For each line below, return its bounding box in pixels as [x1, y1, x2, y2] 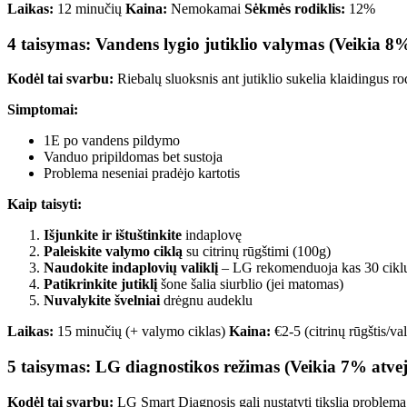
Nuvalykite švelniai [44, 293, 160, 309]
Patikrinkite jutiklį [44, 276, 157, 293]
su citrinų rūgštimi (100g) [183, 243, 331, 260]
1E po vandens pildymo [44, 133, 180, 149]
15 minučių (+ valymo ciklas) [54, 323, 229, 340]
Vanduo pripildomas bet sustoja [44, 149, 223, 165]
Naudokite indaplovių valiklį [44, 260, 218, 276]
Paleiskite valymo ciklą [44, 243, 183, 260]
